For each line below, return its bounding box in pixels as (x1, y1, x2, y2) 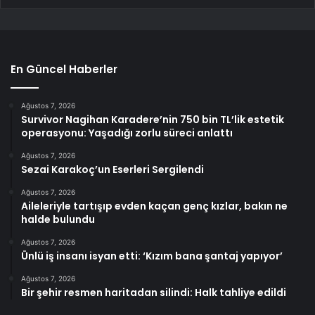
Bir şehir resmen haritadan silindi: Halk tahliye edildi (21, 285, 286, 300)
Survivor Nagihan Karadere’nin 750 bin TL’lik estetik (21, 112, 284, 127)
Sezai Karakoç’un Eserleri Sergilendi (21, 162, 204, 176)
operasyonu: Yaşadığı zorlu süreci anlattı (21, 125, 233, 140)
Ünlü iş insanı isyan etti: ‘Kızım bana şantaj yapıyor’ (21, 248, 283, 263)
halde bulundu (21, 212, 95, 226)
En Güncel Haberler (11, 61, 117, 77)
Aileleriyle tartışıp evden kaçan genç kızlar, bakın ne (21, 198, 288, 213)
